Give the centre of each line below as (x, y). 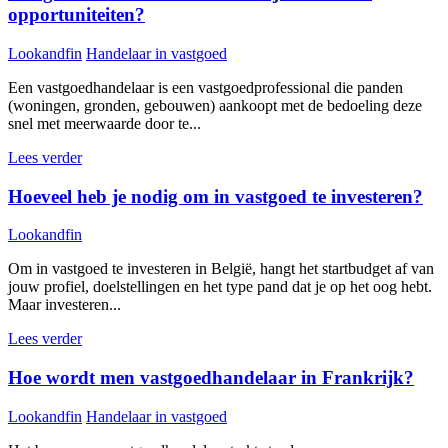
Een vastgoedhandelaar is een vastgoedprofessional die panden (205, 87)
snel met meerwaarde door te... (104, 123)
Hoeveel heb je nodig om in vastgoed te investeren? (215, 196)
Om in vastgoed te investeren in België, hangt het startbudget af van (221, 269)
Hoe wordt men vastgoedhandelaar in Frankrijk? (211, 378)
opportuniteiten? (76, 15)
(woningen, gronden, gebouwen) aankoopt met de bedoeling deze (215, 105)
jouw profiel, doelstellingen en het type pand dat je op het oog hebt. (220, 287)
